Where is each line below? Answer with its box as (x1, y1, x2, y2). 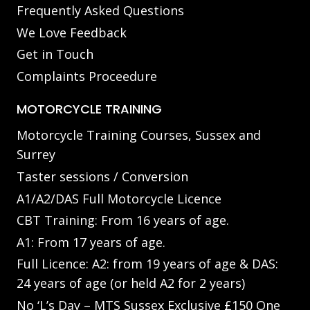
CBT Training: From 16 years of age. (17, 212, 229, 229)
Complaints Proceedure (17, 67, 157, 84)
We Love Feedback (17, 24, 127, 41)
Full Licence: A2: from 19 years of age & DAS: (17, 255, 278, 273)
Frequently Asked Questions (17, 2, 184, 19)
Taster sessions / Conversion (17, 168, 188, 185)
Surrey (17, 146, 55, 163)
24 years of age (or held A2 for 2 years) (17, 275, 245, 292)
